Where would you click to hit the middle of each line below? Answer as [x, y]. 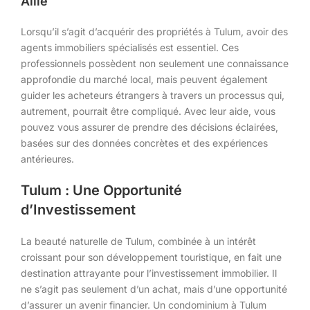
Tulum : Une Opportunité [101, 190]
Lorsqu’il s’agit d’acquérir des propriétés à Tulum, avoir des [154, 31]
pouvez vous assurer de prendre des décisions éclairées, [149, 127]
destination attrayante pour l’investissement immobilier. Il [149, 273]
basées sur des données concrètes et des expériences [144, 143]
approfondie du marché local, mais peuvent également [144, 79]
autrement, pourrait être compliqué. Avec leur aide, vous [148, 111]
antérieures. [47, 158]
